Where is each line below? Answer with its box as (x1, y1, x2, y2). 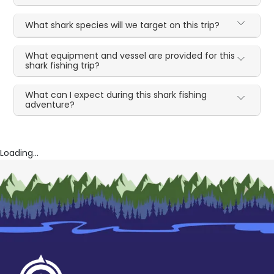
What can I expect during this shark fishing (25, 89, 207, 102)
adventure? (25, 98, 75, 111)
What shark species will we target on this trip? (25, 19, 220, 32)
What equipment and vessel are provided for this (25, 50, 235, 62)
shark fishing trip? (25, 59, 100, 72)
